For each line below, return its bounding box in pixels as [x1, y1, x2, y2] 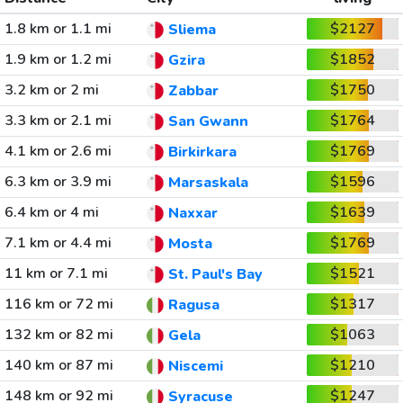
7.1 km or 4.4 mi [4, 233, 112, 253]
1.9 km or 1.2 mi [4, 49, 112, 69]
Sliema [167, 20, 216, 40]
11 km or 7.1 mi [4, 264, 108, 283]
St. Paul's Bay [167, 264, 263, 285]
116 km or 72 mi [4, 294, 113, 314]
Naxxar [167, 203, 218, 224]
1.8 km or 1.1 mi [4, 19, 112, 39]
